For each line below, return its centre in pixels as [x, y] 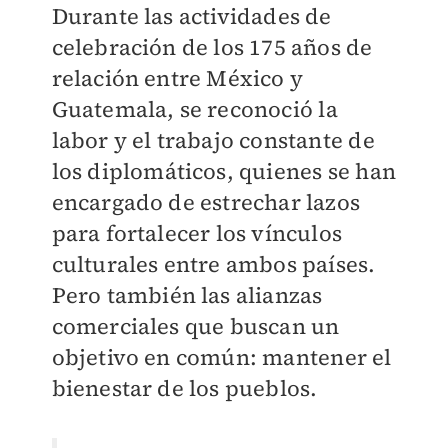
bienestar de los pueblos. [184, 388]
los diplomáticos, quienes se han [223, 171]
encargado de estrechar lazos [206, 202]
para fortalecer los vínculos [197, 233]
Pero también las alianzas [187, 295]
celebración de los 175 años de [212, 47]
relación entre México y [177, 78]
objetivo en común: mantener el [221, 357]
